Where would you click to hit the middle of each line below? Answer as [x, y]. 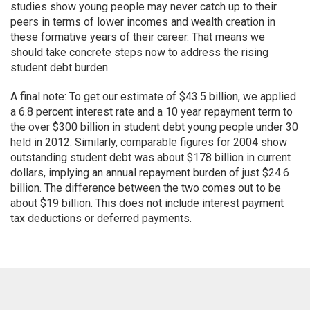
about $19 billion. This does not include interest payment [147, 203]
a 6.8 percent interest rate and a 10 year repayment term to [152, 112]
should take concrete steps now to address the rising [139, 52]
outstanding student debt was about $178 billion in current [151, 157]
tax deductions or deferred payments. [101, 218]
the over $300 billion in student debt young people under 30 [154, 127]
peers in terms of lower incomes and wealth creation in [143, 22]
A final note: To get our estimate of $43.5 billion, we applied [153, 97]
